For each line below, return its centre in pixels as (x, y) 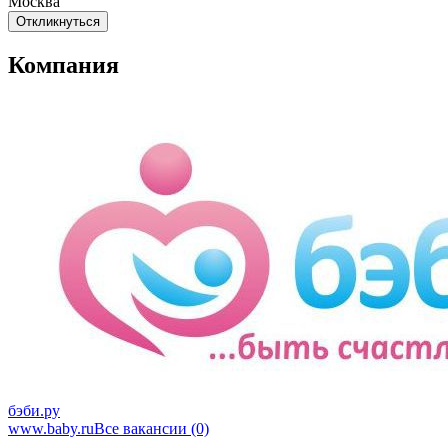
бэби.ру (34, 410)
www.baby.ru (51, 428)
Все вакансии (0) (151, 428)
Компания (63, 65)
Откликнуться (58, 22)
